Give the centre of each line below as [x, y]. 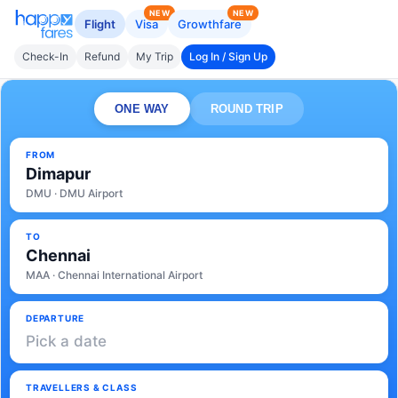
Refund [102, 56]
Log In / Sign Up [228, 56]
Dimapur [58, 174]
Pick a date [66, 341]
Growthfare [210, 24]
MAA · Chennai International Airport [114, 275]
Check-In [45, 56]
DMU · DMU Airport [74, 193]
